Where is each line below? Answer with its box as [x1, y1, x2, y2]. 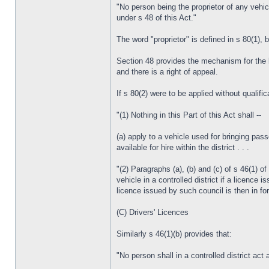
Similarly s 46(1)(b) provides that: [116, 229, 232, 238]
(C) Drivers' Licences [116, 208, 189, 217]
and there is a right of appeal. [116, 67, 218, 76]
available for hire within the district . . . [116, 143, 249, 152]
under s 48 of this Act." [116, 13, 196, 22]
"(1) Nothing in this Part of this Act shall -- [116, 110, 261, 119]
